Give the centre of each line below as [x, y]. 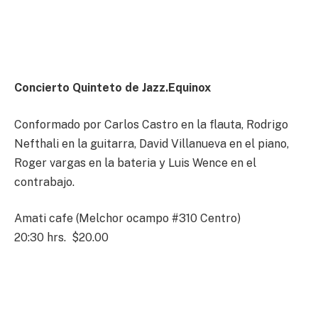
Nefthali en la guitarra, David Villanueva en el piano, [152, 143]
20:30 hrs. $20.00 [61, 238]
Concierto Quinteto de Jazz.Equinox [113, 88]
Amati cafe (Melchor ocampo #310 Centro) [127, 219]
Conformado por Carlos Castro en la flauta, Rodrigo [151, 124]
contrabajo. [44, 182]
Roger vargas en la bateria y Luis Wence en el [135, 163]
